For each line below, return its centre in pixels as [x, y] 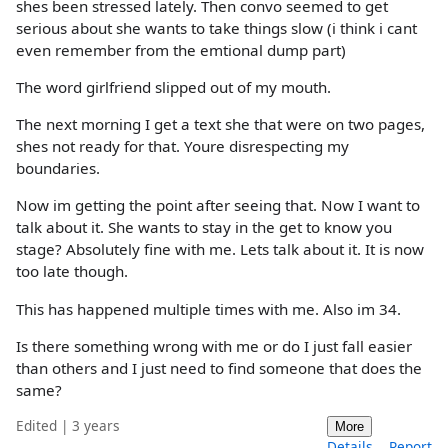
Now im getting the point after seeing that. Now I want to [218, 205]
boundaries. [58, 168]
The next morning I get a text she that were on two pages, [220, 124]
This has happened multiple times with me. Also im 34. [208, 308]
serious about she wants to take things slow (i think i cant [216, 27]
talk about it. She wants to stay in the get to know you [204, 227]
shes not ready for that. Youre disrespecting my [182, 146]
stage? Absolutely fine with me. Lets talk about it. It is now [220, 249]
